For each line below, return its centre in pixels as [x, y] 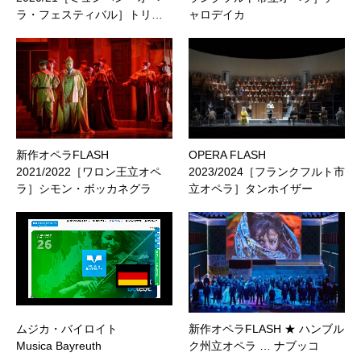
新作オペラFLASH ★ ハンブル [266, 328]
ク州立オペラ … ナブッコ [254, 345]
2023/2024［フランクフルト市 [267, 171]
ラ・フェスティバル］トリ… [89, 15]
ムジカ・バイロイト [67, 328]
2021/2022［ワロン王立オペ [89, 171]
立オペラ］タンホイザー [251, 188]
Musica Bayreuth [59, 345]
